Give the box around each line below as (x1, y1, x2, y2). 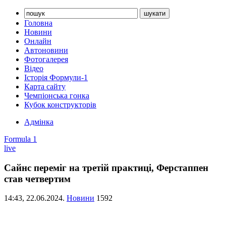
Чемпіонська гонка (24, 91, 89, 100)
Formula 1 (4, 135, 37, 143)
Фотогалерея (24, 55, 68, 64)
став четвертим (4, 173, 71, 184)
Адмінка (24, 118, 53, 126)
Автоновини (24, 46, 68, 54)
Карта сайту (24, 82, 66, 91)
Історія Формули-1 (24, 73, 88, 82)
